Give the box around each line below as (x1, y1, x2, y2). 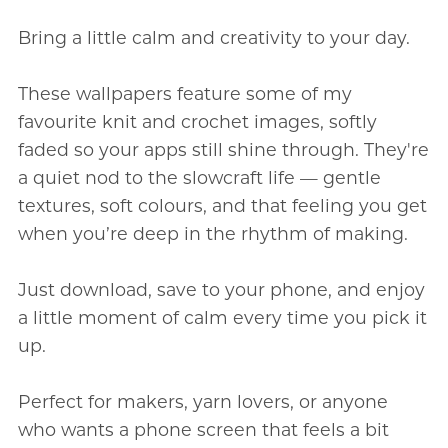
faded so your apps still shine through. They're (17, 138, 429, 160)
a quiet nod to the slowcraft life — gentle (17, 166, 381, 188)
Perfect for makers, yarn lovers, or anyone (17, 390, 388, 412)
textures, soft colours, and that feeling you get (17, 194, 427, 216)
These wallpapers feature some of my (17, 82, 352, 104)
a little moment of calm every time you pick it (17, 306, 427, 328)
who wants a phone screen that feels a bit (17, 418, 389, 440)
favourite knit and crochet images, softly (17, 110, 377, 132)
